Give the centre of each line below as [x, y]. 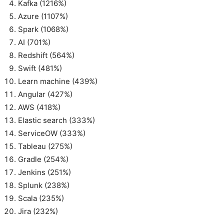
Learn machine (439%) [58, 81]
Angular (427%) [45, 94]
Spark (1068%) [43, 29]
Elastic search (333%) [56, 120]
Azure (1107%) [43, 16]
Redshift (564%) [46, 55]
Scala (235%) [41, 198]
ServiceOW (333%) [52, 133]
